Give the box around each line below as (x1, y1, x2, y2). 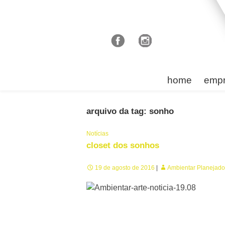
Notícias (86, 130, 108, 137)
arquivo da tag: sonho (86, 106, 174, 116)
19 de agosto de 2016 (95, 164, 155, 171)
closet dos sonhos (86, 141, 159, 150)
